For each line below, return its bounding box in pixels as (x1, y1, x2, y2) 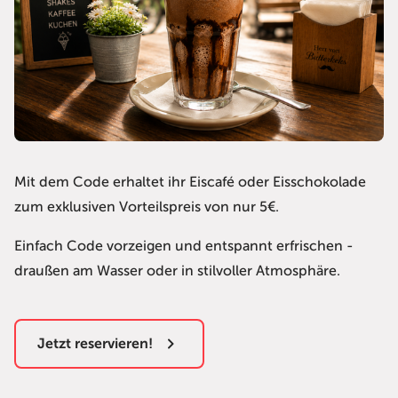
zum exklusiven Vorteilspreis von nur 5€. (14, 199, 283, 216)
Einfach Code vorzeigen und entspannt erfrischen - (14, 238, 354, 255)
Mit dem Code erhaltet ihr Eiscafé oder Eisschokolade (14, 174, 366, 191)
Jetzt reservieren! (37, 336, 153, 353)
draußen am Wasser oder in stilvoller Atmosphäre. (14, 263, 340, 280)
